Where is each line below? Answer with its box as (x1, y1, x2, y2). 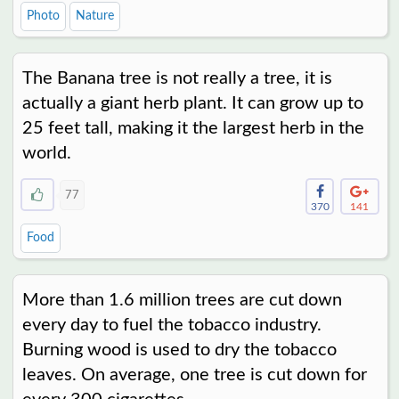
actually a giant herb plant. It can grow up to (21, 94, 363, 113)
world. (21, 144, 71, 163)
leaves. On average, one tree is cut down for (21, 366, 367, 385)
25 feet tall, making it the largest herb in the (21, 119, 364, 138)
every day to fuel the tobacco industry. (21, 316, 322, 335)
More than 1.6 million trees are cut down (21, 291, 342, 310)
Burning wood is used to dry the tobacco (21, 341, 337, 360)
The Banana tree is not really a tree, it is (21, 69, 332, 88)
